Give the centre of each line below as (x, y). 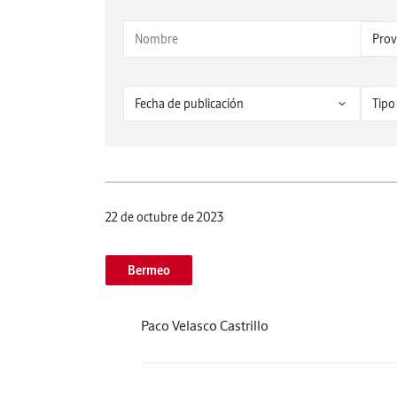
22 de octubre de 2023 (164, 217)
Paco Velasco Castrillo (205, 325)
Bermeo (149, 270)
